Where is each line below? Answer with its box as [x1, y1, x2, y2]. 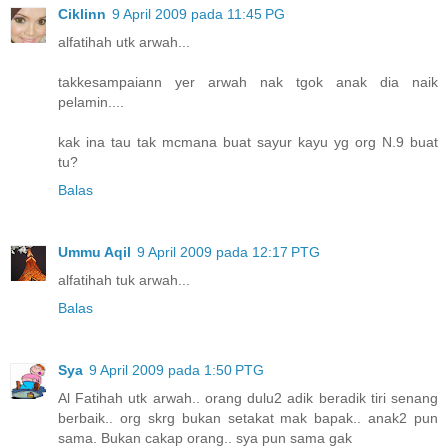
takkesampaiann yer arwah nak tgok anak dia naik [58, 74, 438, 91]
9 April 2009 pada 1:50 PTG [89, 362, 264, 379]
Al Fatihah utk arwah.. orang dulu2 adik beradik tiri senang [58, 390, 438, 407]
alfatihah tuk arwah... [58, 272, 190, 289]
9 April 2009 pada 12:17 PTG [137, 244, 320, 261]
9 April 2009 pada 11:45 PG [112, 6, 285, 23]
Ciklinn [58, 6, 106, 23]
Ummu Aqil [58, 244, 131, 261]
